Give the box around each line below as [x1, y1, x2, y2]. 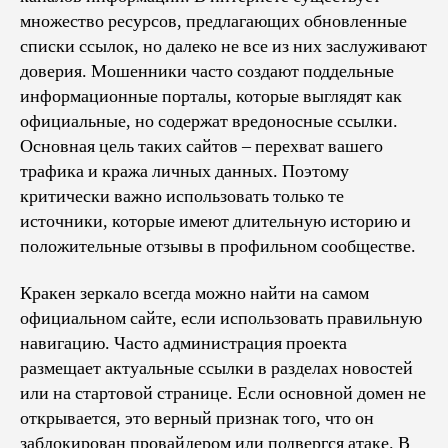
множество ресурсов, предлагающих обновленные [20, 9, 407, 33]
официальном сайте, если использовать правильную [20, 307, 422, 330]
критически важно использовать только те [20, 184, 344, 208]
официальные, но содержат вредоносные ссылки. [20, 109, 398, 133]
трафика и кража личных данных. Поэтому [20, 159, 349, 183]
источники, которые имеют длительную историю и [20, 209, 411, 233]
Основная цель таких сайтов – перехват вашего [20, 134, 383, 158]
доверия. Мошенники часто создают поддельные [20, 59, 394, 83]
